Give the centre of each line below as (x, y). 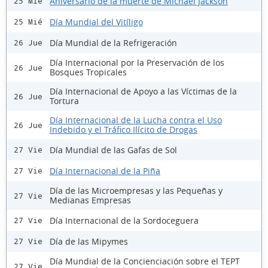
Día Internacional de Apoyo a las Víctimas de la (143, 92)
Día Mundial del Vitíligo (96, 22)
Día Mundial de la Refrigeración (113, 42)
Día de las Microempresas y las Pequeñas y (136, 191)
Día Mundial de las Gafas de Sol (113, 150)
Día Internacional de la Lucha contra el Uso (136, 120)
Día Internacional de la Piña (105, 170)
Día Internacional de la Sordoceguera (124, 220)
